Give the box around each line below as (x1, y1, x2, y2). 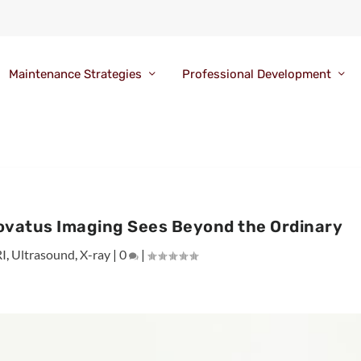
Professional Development (181, 67, 331, 82)
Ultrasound (11, 246, 76, 262)
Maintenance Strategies (8, 67, 142, 82)
